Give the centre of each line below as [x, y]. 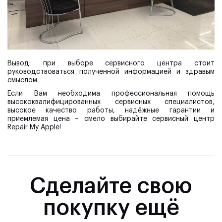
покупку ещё [111, 208]
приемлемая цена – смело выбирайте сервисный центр [111, 119]
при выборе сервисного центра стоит [123, 63]
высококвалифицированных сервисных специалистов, [111, 102]
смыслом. [23, 80]
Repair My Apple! [34, 127]
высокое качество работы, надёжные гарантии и [111, 110]
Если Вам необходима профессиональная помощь [111, 93]
